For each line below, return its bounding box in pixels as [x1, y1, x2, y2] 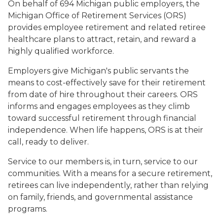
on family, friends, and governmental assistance [8, 192, 193, 202]
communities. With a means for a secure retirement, [8, 169, 212, 178]
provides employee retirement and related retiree [8, 23, 206, 32]
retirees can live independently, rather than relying [8, 181, 209, 190]
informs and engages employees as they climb [8, 102, 190, 111]
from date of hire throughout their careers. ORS [8, 90, 198, 99]
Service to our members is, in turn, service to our [8, 157, 198, 166]
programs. [8, 204, 47, 214]
